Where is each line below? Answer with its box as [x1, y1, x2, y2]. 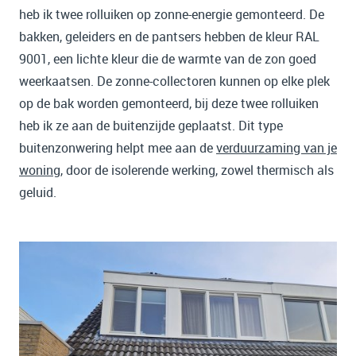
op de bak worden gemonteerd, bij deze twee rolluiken [19, 95, 319, 112]
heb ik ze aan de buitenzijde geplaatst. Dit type [19, 117, 283, 134]
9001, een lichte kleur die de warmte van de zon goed [19, 50, 316, 68]
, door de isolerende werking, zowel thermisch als [60, 161, 334, 179]
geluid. [19, 184, 60, 201]
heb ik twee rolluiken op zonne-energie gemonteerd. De [19, 6, 324, 23]
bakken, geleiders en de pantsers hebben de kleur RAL [19, 28, 319, 45]
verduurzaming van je [216, 139, 337, 157]
